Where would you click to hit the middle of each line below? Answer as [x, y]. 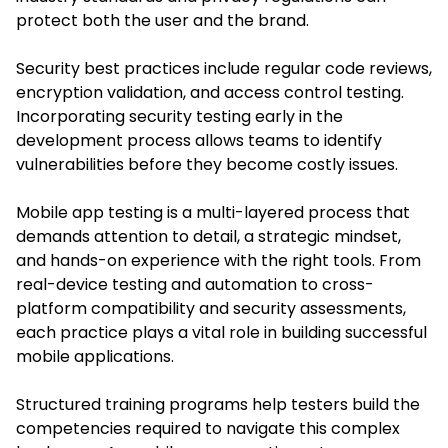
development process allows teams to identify [199, 140]
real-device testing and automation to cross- [195, 284]
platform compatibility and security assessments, [211, 308]
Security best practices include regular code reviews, [224, 68]
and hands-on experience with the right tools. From [218, 260]
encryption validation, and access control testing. [210, 92]
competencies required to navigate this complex [208, 428]
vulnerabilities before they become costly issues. [207, 164]
